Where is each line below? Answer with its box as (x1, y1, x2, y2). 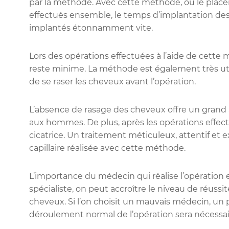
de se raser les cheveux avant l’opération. (29, 77, 196, 87)
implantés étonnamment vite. (29, 23, 153, 33)
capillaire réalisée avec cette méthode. (29, 143, 186, 153)
